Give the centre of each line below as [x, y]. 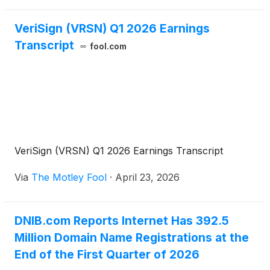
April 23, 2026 [147, 177]
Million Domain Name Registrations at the [132, 238]
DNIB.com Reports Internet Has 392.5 [122, 221]
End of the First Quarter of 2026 [107, 255]
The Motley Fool [69, 177]
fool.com [108, 47]
